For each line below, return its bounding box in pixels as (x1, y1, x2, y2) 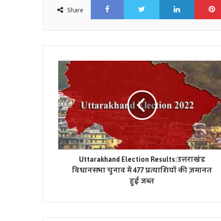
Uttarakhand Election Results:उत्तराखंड (78, 152, 205, 166)
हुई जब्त (129, 174, 154, 188)
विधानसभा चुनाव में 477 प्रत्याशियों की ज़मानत (72, 163, 212, 177)
